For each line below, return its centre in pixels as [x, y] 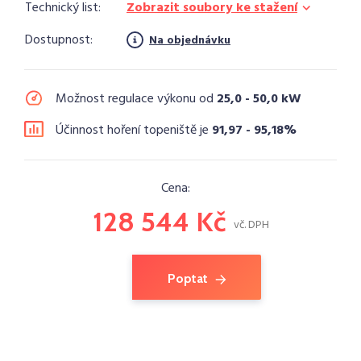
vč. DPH [251, 225]
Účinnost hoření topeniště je [134, 131]
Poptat [187, 278]
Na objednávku [190, 41]
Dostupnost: [59, 40]
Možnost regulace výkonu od [136, 99]
